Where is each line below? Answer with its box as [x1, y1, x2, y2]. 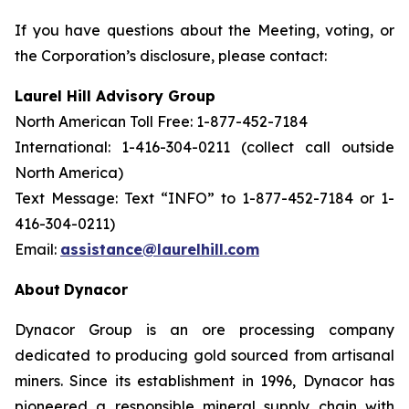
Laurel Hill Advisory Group [15, 87, 215, 105]
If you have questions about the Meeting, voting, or [15, 21, 394, 39]
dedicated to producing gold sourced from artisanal [15, 346, 394, 364]
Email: [15, 240, 60, 258]
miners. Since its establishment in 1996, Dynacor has [15, 372, 394, 390]
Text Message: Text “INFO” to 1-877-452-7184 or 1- [15, 189, 394, 207]
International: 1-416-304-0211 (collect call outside [15, 138, 394, 156]
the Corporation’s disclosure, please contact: [15, 47, 327, 65]
